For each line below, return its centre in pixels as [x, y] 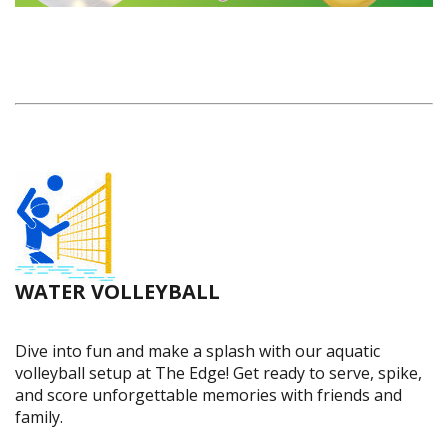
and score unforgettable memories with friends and [208, 394]
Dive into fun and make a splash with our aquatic [197, 350]
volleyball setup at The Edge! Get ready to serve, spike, [218, 372]
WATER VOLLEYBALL [117, 291]
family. [39, 416]
